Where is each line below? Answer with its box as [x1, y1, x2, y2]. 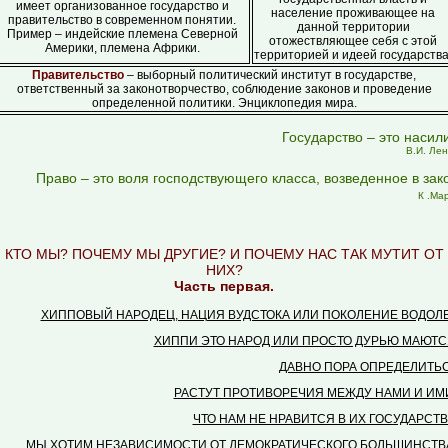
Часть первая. [174, 278, 274, 294]
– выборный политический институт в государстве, [127, 68, 416, 82]
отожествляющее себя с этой [269, 34, 437, 48]
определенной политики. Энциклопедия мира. [91, 96, 357, 110]
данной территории [296, 20, 410, 34]
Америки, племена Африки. [44, 41, 200, 55]
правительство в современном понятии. [8, 13, 236, 27]
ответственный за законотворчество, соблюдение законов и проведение [16, 82, 432, 96]
